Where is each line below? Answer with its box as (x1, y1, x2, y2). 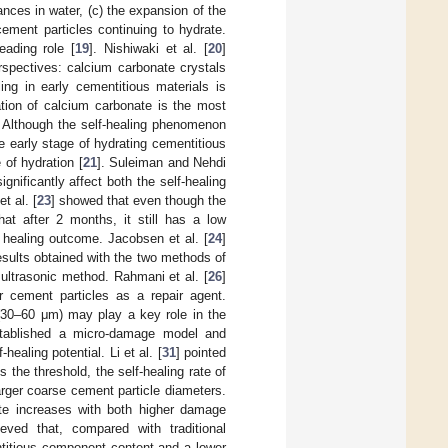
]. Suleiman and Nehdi (96, 154, 227, 170)
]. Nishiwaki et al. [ (89, 40, 208, 56)
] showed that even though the (50, 192, 226, 208)
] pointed (175, 344, 227, 360)
